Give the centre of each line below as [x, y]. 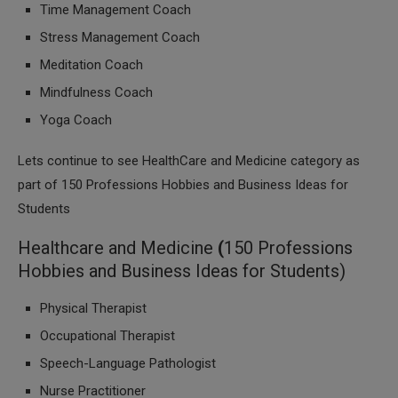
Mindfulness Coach [96, 92]
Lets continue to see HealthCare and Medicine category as [189, 161]
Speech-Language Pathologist [128, 363]
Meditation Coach [92, 65]
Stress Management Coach [120, 37]
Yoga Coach [76, 120]
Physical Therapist [93, 308]
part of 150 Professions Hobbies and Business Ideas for [183, 185]
